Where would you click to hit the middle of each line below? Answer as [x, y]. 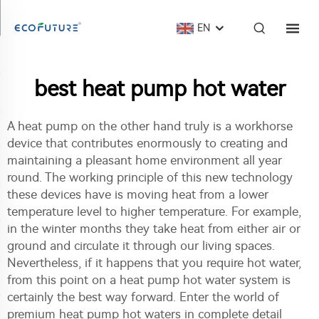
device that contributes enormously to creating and [147, 143]
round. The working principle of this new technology [150, 177]
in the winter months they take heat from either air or [154, 229]
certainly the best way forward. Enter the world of [143, 297]
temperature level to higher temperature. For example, [154, 211]
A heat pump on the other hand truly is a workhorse [150, 126]
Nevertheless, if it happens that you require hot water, [154, 263]
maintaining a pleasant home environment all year [145, 160]
